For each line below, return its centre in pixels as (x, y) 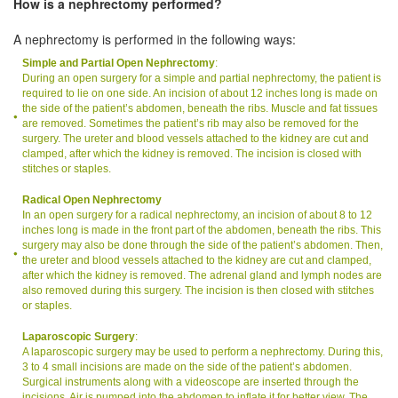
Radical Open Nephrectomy (92, 199)
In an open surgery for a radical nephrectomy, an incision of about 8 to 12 (197, 215)
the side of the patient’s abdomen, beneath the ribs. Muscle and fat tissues (200, 108)
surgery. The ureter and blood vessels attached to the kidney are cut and (195, 138)
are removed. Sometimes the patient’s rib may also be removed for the (191, 123)
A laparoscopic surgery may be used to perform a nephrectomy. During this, (203, 351)
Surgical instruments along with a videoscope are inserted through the (191, 382)
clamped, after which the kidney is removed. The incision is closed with (192, 153)
